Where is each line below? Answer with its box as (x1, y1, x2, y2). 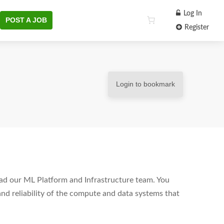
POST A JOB (5, 16, 47, 24)
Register (182, 24, 209, 31)
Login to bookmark (116, 80, 175, 88)
